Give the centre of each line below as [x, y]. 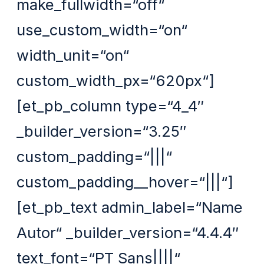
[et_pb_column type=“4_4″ [110, 105]
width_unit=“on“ [73, 55]
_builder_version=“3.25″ [102, 131]
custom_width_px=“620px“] [116, 80]
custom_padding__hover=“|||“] [125, 181]
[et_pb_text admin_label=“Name [130, 207]
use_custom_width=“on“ [102, 29]
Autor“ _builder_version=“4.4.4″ [128, 232]
